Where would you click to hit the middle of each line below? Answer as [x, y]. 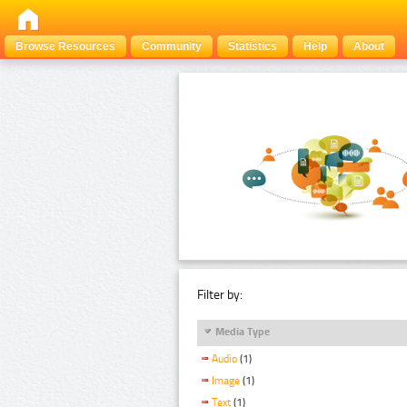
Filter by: [220, 294]
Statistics [253, 46]
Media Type [243, 331]
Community [172, 46]
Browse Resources [65, 46]
